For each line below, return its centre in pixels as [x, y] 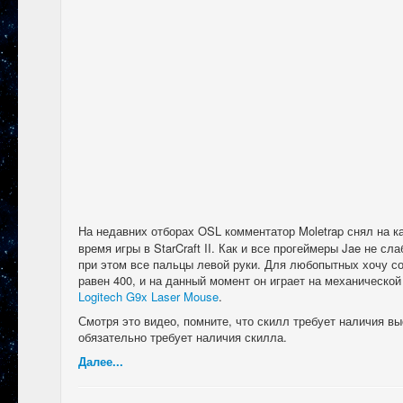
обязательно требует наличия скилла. [183, 336]
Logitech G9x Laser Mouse [148, 296]
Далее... [101, 361]
